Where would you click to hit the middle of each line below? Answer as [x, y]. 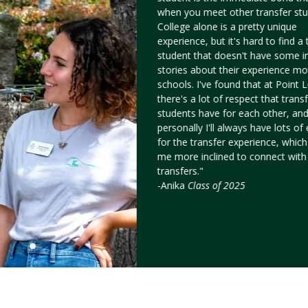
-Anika [173, 185]
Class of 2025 [217, 185]
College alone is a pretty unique [228, 26]
